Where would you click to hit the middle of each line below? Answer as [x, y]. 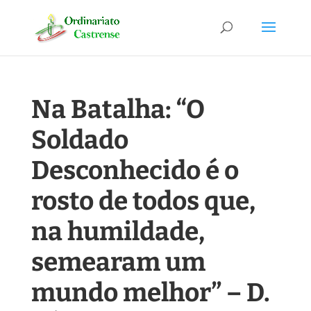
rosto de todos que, [143, 201]
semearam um [118, 262]
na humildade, [118, 232]
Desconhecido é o [135, 170]
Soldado [79, 140]
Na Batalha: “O [118, 109]
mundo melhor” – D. [150, 293]
